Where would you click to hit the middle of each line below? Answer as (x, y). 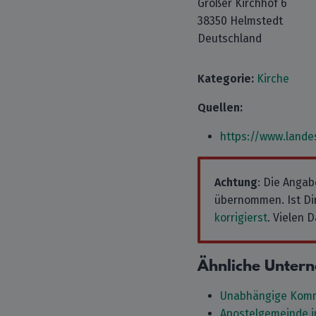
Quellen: (220, 108)
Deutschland (230, 38)
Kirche (273, 79)
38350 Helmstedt (240, 21)
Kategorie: (226, 79)
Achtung (236, 182)
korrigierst (241, 218)
